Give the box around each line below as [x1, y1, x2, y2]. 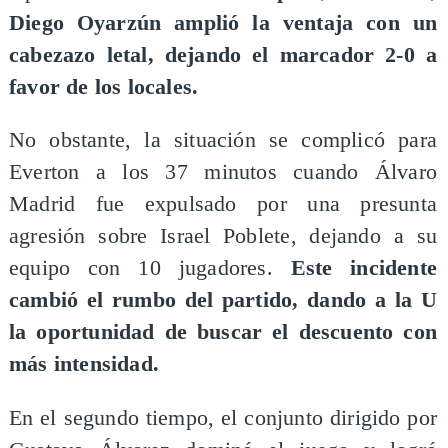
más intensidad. [8, 352, 159, 377]
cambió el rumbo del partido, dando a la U [8, 288, 438, 313]
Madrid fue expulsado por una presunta [8, 192, 438, 217]
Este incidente [272, 256, 438, 281]
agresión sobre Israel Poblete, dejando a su [8, 224, 438, 249]
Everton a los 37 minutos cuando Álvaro [8, 160, 438, 185]
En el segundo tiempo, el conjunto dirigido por [8, 405, 438, 430]
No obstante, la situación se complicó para [8, 128, 438, 153]
